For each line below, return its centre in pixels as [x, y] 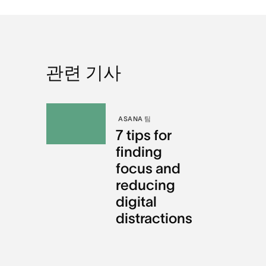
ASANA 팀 [135, 119]
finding [139, 152]
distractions [154, 218]
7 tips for [144, 135]
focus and [148, 169]
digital [137, 202]
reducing [146, 185]
